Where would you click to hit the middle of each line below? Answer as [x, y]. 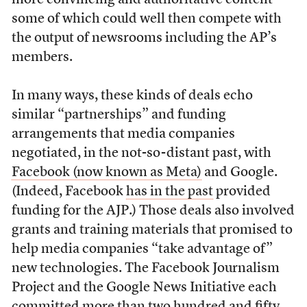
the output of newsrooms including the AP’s [144, 38]
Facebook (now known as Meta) [106, 172]
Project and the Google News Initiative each [144, 287]
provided [242, 192]
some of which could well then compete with [146, 19]
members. [43, 57]
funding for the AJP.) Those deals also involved [153, 211]
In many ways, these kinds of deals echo [132, 96]
